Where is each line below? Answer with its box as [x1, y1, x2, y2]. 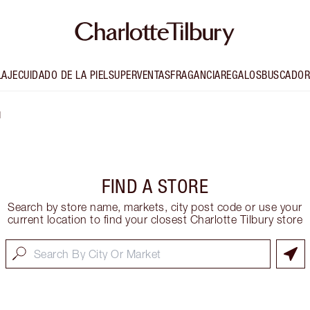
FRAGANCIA [170, 69, 221, 82]
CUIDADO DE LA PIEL [17, 69, 109, 82]
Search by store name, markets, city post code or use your [8, 201, 302, 214]
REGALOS [220, 69, 262, 82]
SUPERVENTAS [108, 69, 170, 82]
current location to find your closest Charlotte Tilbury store [7, 213, 303, 226]
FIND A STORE [102, 175, 208, 198]
